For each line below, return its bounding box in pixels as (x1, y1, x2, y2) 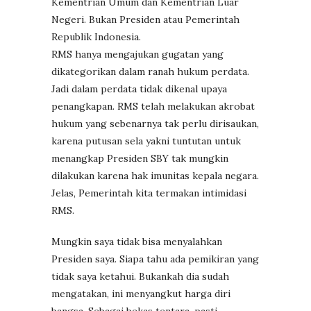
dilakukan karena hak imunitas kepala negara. (51, 169, 259, 182)
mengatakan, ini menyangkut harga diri (51, 287, 230, 300)
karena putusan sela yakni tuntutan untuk (51, 134, 241, 147)
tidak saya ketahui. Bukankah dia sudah (51, 269, 229, 283)
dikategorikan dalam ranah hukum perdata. (51, 65, 249, 78)
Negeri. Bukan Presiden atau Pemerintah (51, 12, 239, 26)
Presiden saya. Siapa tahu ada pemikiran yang (51, 252, 259, 265)
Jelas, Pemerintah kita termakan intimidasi (51, 186, 246, 199)
